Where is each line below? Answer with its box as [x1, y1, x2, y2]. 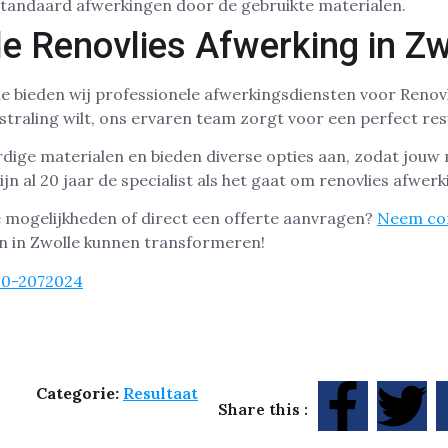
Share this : [217, 399, 308, 420]
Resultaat [122, 383, 198, 404]
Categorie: [35, 383, 123, 404]
